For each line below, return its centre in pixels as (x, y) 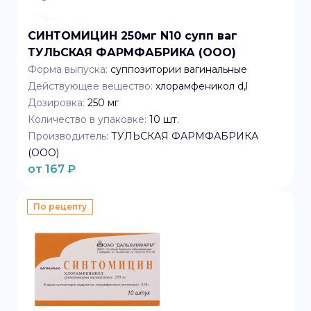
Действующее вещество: (90, 86)
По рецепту (60, 207)
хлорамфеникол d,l (202, 86)
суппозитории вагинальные (179, 69)
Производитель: (68, 136)
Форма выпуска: (68, 69)
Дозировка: (56, 103)
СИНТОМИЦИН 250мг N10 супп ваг (133, 36)
